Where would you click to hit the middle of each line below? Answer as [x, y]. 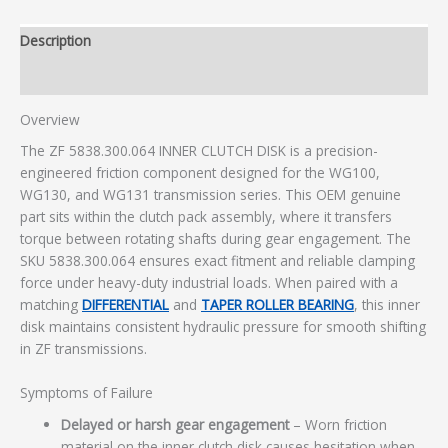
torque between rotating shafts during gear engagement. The [215, 239]
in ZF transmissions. [83, 349]
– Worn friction [338, 424]
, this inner [387, 305]
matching [51, 305]
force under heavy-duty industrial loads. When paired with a [209, 283]
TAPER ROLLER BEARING [277, 305]
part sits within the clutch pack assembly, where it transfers [206, 217]
